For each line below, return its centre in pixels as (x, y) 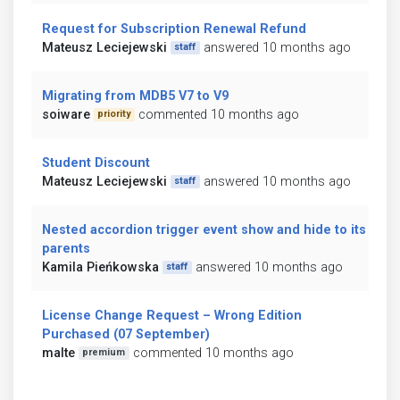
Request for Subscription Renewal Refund (174, 29)
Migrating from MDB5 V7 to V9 (135, 96)
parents (66, 248)
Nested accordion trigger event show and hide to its (204, 229)
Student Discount (96, 162)
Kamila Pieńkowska (100, 267)
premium (104, 353)
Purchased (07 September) (126, 334)
